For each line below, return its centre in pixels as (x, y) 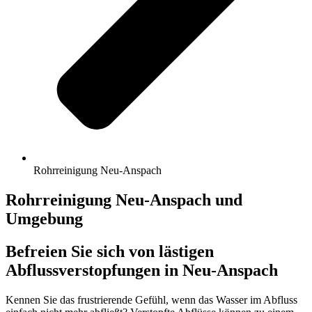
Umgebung (44, 218)
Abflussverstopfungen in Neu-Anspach (142, 270)
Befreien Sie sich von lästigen (110, 251)
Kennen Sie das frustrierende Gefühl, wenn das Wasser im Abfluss (151, 299)
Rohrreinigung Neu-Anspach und (124, 200)
